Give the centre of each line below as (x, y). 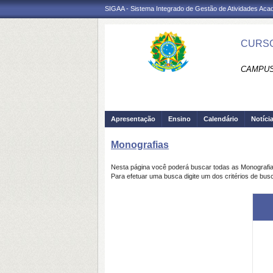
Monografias (140, 145)
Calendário (221, 119)
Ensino (179, 119)
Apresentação (133, 119)
